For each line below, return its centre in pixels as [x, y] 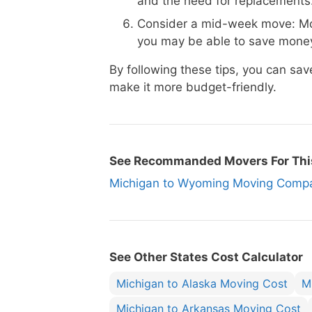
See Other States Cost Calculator [206, 257]
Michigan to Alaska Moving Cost [202, 283]
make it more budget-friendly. [193, 87]
